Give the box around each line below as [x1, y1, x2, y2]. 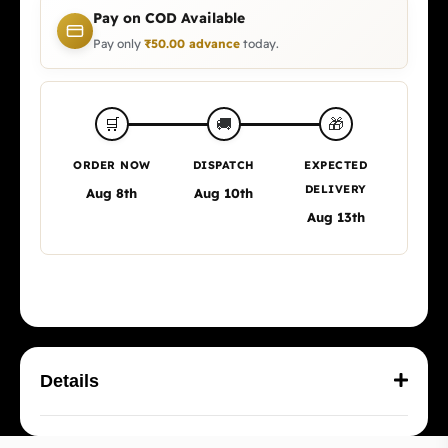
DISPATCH [192, 158, 255, 172]
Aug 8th [86, 185, 138, 201]
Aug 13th [306, 209, 365, 225]
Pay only [93, 36, 144, 51]
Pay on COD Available [93, 9, 245, 27]
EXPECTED [304, 158, 368, 172]
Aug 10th [194, 185, 254, 201]
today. [240, 36, 279, 51]
